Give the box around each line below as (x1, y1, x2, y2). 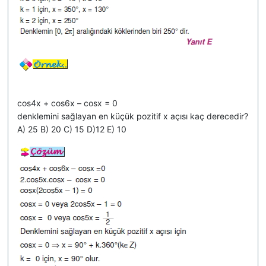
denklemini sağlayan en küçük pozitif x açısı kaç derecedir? (17, 111, 248, 121)
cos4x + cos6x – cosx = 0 (17, 98, 118, 108)
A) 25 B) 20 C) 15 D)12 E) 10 (17, 124, 126, 134)
